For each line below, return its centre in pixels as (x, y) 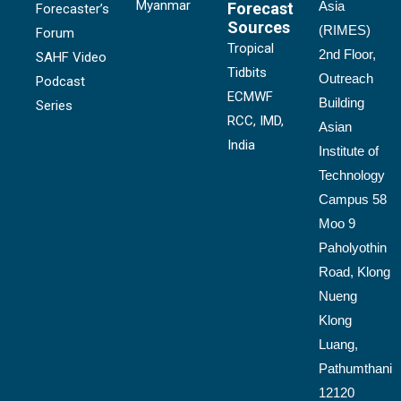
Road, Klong (354, 271)
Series (54, 105)
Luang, (338, 344)
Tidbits (247, 73)
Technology (352, 175)
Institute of (349, 150)
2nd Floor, (347, 54)
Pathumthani (355, 368)
